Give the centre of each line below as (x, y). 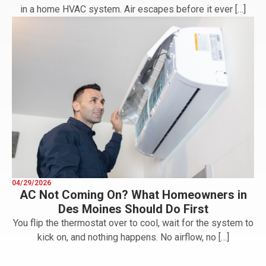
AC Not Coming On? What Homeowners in (133, 195)
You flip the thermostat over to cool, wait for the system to (133, 223)
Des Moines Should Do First (133, 209)
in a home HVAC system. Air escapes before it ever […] (133, 9)
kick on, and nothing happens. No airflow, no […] (133, 237)
